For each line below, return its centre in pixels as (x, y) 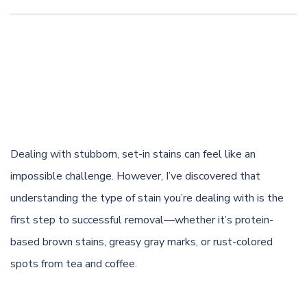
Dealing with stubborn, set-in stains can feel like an (133, 154)
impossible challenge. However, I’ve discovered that (135, 176)
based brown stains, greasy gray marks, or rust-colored (142, 242)
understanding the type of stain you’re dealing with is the (147, 198)
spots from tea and (58, 263)
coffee (120, 263)
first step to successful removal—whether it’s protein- (142, 220)
